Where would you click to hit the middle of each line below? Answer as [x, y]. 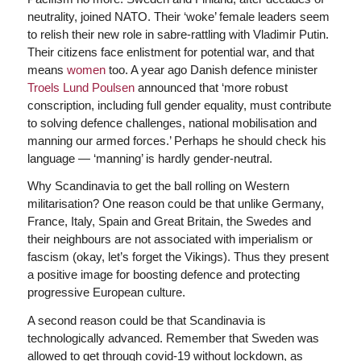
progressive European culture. [106, 293]
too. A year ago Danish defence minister [211, 69]
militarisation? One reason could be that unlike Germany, [175, 204]
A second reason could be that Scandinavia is [146, 320]
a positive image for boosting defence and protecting [163, 275]
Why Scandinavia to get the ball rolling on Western [158, 186]
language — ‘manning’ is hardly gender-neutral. [149, 158]
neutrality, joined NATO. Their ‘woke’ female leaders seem [178, 16]
